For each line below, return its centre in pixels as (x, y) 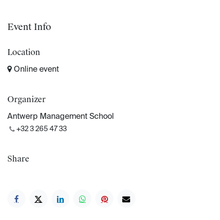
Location (24, 53)
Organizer (27, 100)
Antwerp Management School (61, 117)
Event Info (29, 27)
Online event (35, 70)
